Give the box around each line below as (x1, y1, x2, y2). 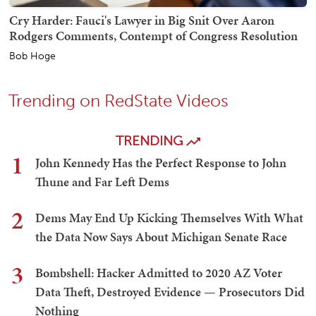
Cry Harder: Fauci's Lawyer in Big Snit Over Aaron (9, 11, 274, 30)
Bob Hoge (9, 50, 56, 63)
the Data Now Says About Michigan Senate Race (35, 228, 287, 246)
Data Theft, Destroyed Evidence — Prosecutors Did (35, 283, 305, 301)
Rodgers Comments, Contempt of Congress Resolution (9, 27, 298, 45)
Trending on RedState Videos (8, 90, 229, 111)
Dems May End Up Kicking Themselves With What (35, 209, 303, 227)
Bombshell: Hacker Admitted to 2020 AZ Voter (35, 264, 282, 282)
